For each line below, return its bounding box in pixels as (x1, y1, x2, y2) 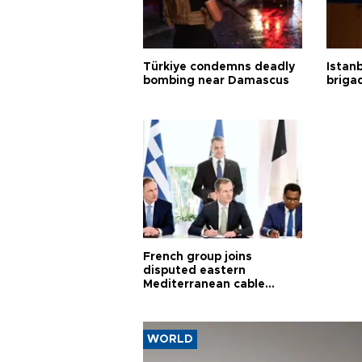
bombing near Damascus (143, 75, 289, 86)
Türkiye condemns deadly (143, 61, 295, 73)
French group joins (143, 251, 252, 263)
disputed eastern (143, 265, 246, 276)
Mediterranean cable (143, 279, 265, 290)
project (143, 293, 185, 304)
